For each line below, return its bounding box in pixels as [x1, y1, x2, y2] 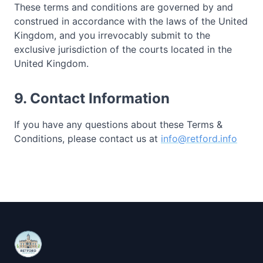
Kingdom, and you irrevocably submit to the [14, 29, 210, 41]
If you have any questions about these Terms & [14, 118, 222, 130]
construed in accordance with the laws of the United [14, 15, 248, 27]
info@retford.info [161, 132, 237, 144]
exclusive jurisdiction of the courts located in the [14, 43, 232, 55]
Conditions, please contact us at [14, 132, 158, 144]
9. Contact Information [14, 89, 170, 107]
